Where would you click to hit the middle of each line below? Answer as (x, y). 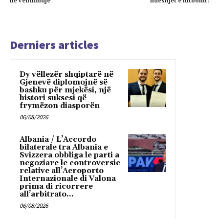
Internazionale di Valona (68, 179)
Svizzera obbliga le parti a (69, 155)
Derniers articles (54, 45)
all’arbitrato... (47, 195)
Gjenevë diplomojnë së (64, 83)
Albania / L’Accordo (58, 140)
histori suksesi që (53, 98)
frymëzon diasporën (60, 106)
